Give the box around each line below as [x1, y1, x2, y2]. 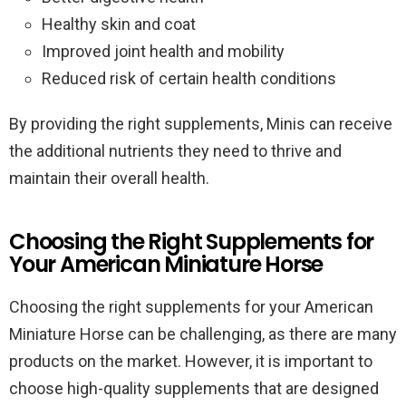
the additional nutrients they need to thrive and [9, 141, 342, 160]
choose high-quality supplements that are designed [9, 379, 379, 398]
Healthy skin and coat [42, 14, 196, 34]
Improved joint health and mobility [42, 42, 285, 61]
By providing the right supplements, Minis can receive [9, 114, 392, 133]
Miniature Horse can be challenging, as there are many [9, 324, 397, 343]
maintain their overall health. [9, 169, 209, 188]
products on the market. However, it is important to [9, 352, 372, 371]
